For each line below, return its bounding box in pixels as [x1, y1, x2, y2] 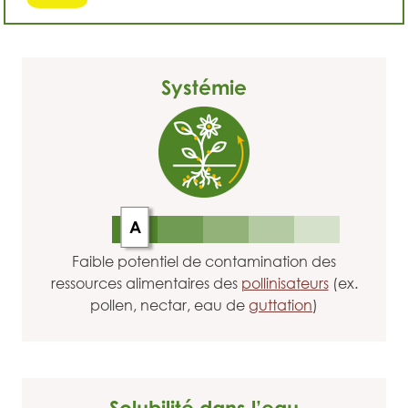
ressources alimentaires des [50, 274, 241, 292]
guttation [249, 296, 312, 314]
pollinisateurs [240, 274, 329, 292]
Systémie [161, 75, 247, 99]
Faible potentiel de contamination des [72, 252, 336, 270]
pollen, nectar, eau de [90, 296, 249, 314]
